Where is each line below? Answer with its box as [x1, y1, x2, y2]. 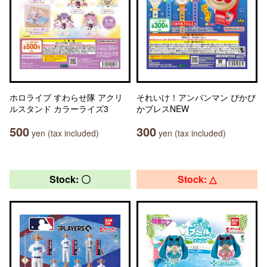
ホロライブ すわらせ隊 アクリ [10, 91, 123, 103]
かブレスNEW [136, 103, 189, 114]
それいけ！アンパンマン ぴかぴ [136, 91, 256, 103]
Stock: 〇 [49, 172, 91, 186]
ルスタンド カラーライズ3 [10, 103, 108, 114]
